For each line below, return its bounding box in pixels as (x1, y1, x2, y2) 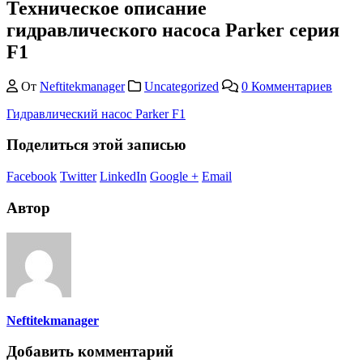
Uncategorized (144, 79, 219, 93)
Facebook (6, 169, 57, 184)
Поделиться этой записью (6, 136, 186, 154)
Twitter (60, 169, 96, 184)
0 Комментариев (241, 79, 332, 93)
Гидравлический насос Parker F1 (6, 106, 186, 121)
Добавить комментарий (6, 343, 173, 361)
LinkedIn (100, 169, 147, 184)
